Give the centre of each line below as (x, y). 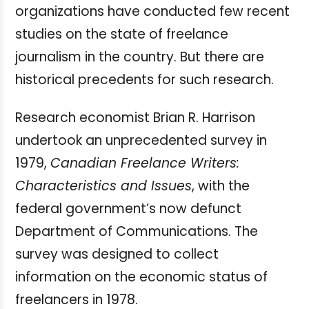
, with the (221, 186)
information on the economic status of (141, 277)
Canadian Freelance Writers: (145, 163)
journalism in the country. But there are (140, 57)
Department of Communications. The (137, 232)
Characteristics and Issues (103, 186)
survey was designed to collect (117, 255)
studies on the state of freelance (122, 34)
